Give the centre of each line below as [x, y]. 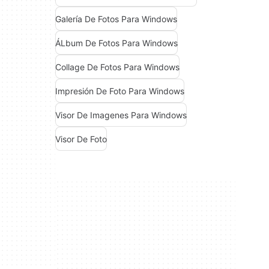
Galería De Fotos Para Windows [116, 19]
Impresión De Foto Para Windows [120, 91]
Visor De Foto [81, 139]
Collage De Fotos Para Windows [117, 67]
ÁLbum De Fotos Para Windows [116, 43]
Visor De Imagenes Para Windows [121, 115]
